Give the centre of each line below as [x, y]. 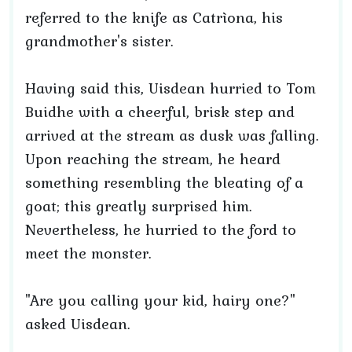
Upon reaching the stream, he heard [153, 159]
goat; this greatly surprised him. [139, 206]
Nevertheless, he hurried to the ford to [161, 229]
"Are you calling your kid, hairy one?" [160, 300]
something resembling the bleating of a [164, 182]
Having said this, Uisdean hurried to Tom [170, 88]
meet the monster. [88, 253]
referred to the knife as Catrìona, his [154, 17]
